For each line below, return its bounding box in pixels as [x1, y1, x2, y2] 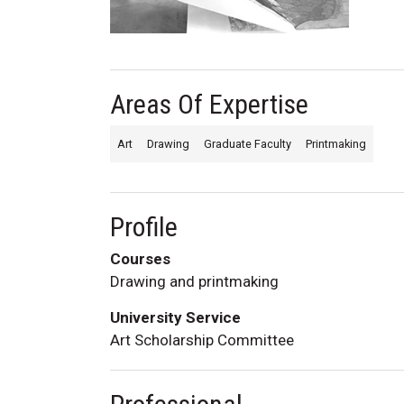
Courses [110, 249, 170, 268]
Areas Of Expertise [110, 87, 308, 120]
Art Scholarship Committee [110, 330, 294, 349]
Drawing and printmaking [110, 271, 279, 290]
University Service [110, 308, 241, 326]
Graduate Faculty [204, 136, 291, 151]
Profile [110, 210, 178, 243]
